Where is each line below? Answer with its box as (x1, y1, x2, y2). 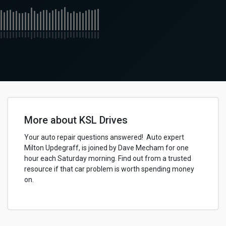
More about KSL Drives (24, 114, 128, 126)
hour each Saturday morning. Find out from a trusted (24, 154, 191, 162)
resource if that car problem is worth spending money (24, 165, 194, 173)
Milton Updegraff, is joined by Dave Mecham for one (24, 144, 189, 152)
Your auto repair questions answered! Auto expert (24, 133, 184, 141)
